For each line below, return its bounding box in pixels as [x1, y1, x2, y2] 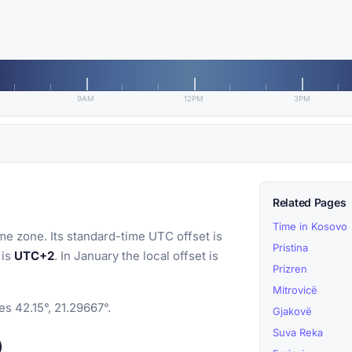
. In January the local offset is [54, 248, 218, 264]
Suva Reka [273, 326, 323, 339]
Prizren [273, 262, 307, 276]
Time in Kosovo [273, 220, 347, 233]
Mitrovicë [273, 284, 317, 297]
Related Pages [273, 196, 346, 210]
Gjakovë [273, 305, 312, 318]
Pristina [273, 241, 308, 255]
